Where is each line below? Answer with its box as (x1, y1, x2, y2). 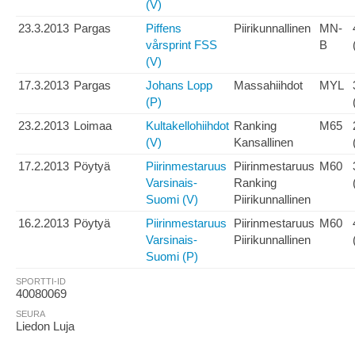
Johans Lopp (146, 78, 212, 93)
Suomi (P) (146, 250, 198, 264)
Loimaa (74, 119, 112, 133)
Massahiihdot (234, 78, 303, 93)
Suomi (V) (146, 193, 198, 207)
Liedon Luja (16, 319, 74, 334)
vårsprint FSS (146, 38, 217, 52)
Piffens (146, 21, 181, 36)
